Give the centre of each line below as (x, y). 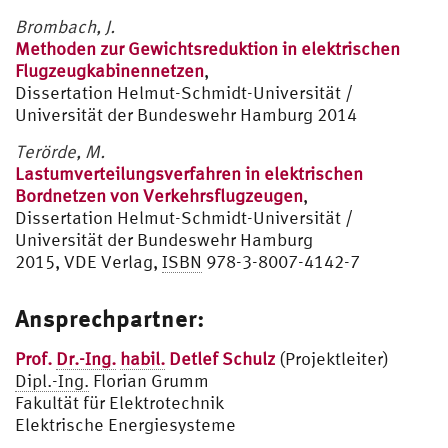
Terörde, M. (60, 151)
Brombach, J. (65, 26)
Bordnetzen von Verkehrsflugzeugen (159, 195)
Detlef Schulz (220, 358)
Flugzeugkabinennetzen (109, 70)
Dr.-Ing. (86, 358)
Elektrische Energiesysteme (125, 424)
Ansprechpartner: (110, 317)
